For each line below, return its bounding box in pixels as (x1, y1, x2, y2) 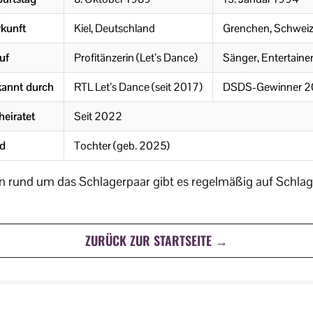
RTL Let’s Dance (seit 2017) (74, 80, 203, 95)
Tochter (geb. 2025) (74, 138, 170, 154)
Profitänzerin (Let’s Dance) (74, 50, 198, 66)
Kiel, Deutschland (74, 21, 155, 36)
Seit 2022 (74, 109, 122, 124)
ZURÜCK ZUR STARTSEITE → (85, 231, 228, 250)
